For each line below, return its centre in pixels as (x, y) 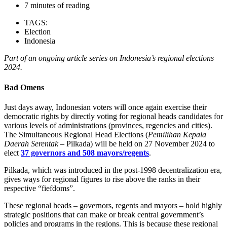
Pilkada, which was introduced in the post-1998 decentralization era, (113, 170)
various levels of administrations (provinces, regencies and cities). (108, 125)
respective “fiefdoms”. (40, 188)
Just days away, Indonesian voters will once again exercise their (105, 107)
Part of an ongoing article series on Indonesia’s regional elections (109, 58)
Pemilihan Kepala (177, 134)
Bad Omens (24, 87)
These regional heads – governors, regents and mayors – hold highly (113, 205)
